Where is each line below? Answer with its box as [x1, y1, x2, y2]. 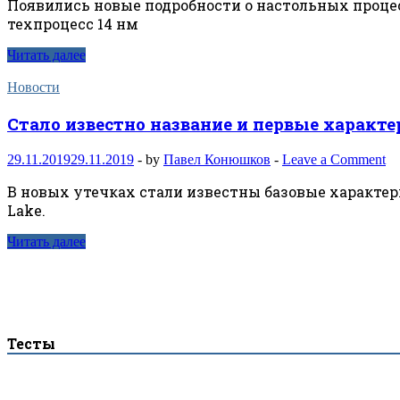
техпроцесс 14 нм [7, 14, 138, 34]
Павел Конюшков [163, 151, 271, 167]
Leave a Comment [282, 151, 386, 167]
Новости [7, 79, 60, 96]
